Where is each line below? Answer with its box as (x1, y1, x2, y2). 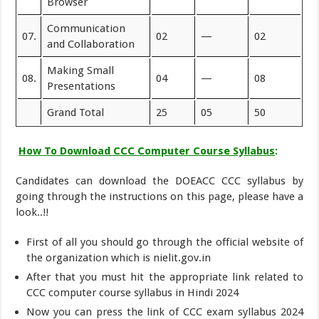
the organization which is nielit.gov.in (26, 251, 211, 264)
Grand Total (47, 106, 105, 119)
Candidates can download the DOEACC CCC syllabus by (16, 174, 303, 187)
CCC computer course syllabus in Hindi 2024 (26, 286, 239, 299)
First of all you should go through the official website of (26, 235, 303, 249)
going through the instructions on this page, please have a (16, 189, 303, 203)
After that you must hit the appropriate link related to (26, 270, 303, 283)
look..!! (16, 205, 49, 219)
